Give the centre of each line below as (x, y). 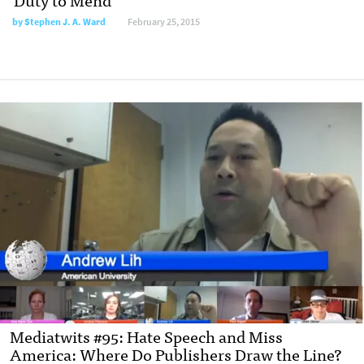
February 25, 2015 (164, 22)
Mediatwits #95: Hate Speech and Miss (146, 336)
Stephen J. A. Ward (65, 22)
